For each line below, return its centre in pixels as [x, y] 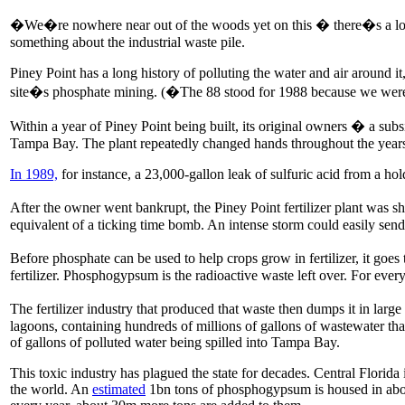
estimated [119, 389]
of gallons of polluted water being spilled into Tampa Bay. [175, 342]
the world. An [51, 389]
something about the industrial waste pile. [127, 42]
